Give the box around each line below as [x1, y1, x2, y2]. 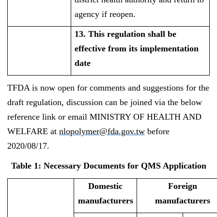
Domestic [88, 181, 123, 191]
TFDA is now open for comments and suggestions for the [7, 83, 209, 93]
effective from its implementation [75, 44, 199, 53]
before [145, 126, 170, 136]
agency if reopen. [75, 9, 136, 19]
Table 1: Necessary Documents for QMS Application [11, 161, 206, 170]
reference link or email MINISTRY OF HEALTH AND [7, 112, 201, 122]
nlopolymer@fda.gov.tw [59, 126, 145, 136]
